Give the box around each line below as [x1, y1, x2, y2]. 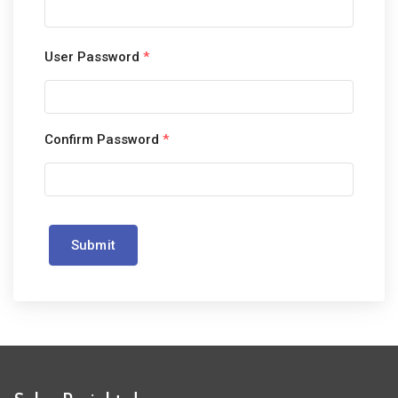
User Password [44, 49, 143, 65]
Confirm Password [44, 131, 163, 147]
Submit [71, 237, 115, 253]
